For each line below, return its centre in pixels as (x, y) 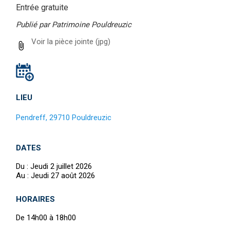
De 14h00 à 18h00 (46, 218)
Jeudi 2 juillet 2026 (61, 167)
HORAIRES (35, 199)
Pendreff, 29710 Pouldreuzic (64, 118)
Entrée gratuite (42, 7)
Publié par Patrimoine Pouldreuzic (74, 25)
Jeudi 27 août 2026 (63, 176)
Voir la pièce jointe (62, 42)
